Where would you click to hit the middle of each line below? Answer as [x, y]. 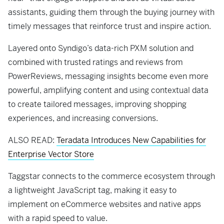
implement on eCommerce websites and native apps [104, 204]
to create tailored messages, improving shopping [97, 104]
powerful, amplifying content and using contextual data [108, 90]
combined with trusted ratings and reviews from [95, 62]
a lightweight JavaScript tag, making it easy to [92, 190]
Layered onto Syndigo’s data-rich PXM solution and [101, 48]
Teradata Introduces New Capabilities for [131, 140]
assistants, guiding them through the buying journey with [111, 12]
